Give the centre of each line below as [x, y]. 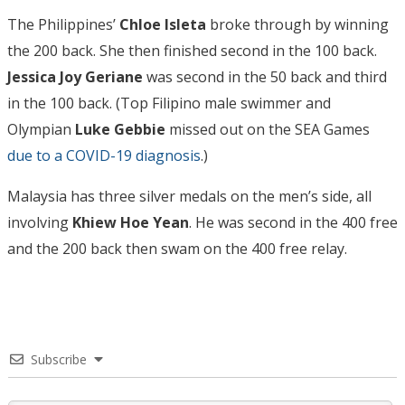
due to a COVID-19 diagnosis [104, 156]
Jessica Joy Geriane [75, 77]
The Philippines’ [63, 25]
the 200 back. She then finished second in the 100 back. [192, 51]
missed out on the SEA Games [268, 130]
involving [40, 223]
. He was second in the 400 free [293, 223]
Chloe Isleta [163, 25]
